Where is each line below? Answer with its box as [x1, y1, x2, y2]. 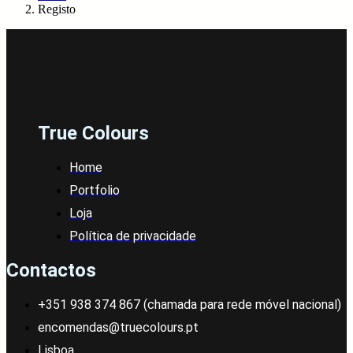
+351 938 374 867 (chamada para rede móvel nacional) [38, 297, 341, 313]
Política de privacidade [69, 229, 196, 244]
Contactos [6, 259, 96, 282]
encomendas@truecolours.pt [38, 320, 199, 336]
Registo [38, 2, 76, 17]
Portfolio [69, 183, 120, 199]
